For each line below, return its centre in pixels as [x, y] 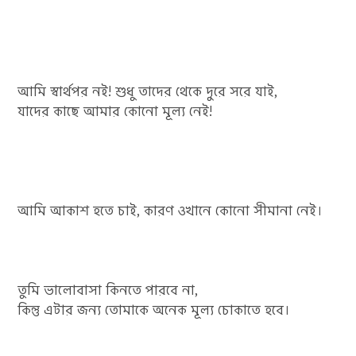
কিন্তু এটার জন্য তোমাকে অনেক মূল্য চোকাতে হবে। [154, 310]
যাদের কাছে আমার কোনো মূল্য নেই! [115, 112]
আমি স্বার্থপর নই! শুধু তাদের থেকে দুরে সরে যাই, [148, 92]
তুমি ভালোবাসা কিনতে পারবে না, [108, 290]
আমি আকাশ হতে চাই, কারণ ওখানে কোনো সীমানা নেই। [170, 211]
